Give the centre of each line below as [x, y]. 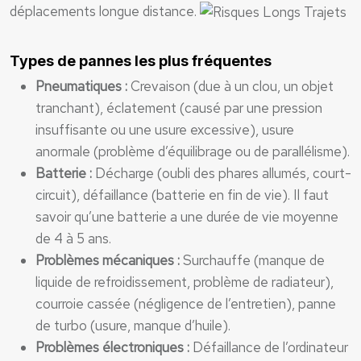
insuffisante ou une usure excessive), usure [165, 130]
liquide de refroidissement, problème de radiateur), [185, 282]
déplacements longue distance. [105, 11]
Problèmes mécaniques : [109, 260]
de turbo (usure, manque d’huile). [133, 326]
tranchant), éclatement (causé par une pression [179, 108]
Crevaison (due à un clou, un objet [232, 86]
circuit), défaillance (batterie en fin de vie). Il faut [182, 195]
